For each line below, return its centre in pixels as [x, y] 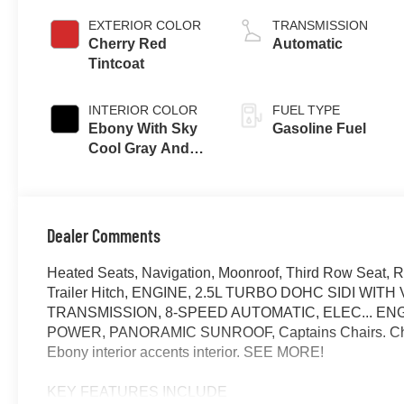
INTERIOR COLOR [143, 110]
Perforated [125, 207]
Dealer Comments [104, 235]
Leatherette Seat [145, 227]
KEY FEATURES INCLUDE [138, 391]
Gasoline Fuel [320, 128]
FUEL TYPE [307, 110]
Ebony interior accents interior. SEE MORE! [186, 352]
